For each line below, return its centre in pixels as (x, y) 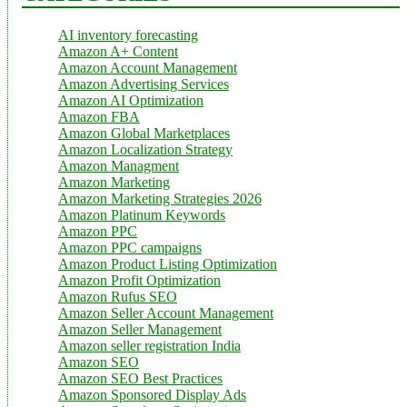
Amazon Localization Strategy (145, 149)
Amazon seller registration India (149, 345)
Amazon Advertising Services (144, 84)
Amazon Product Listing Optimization (168, 263)
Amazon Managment (119, 165)
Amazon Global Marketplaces (144, 133)
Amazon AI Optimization (131, 100)
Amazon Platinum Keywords (142, 214)
